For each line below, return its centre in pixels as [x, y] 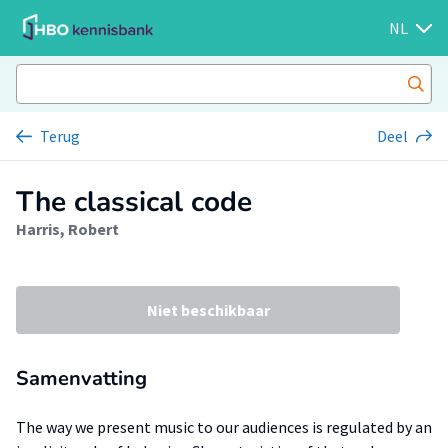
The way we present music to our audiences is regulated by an [224, 427]
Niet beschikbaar [208, 310]
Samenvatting [81, 378]
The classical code [134, 202]
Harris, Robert [67, 229]
